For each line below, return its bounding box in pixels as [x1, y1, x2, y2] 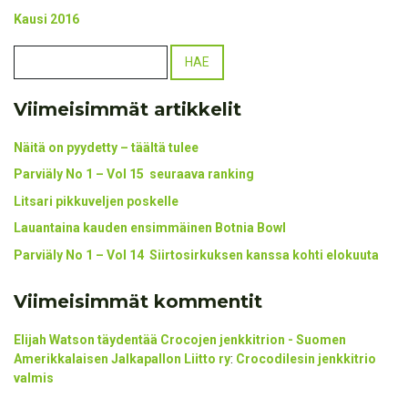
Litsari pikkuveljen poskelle [14, 193, 178, 209]
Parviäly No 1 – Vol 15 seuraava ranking [14, 167, 254, 182]
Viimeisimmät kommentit [14, 291, 262, 313]
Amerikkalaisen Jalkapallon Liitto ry [14, 352, 230, 367]
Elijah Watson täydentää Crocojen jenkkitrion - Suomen [14, 332, 346, 348]
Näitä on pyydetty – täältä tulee [14, 140, 199, 156]
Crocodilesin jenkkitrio [236, 352, 376, 367]
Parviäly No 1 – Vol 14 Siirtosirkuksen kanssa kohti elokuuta [14, 247, 379, 262]
